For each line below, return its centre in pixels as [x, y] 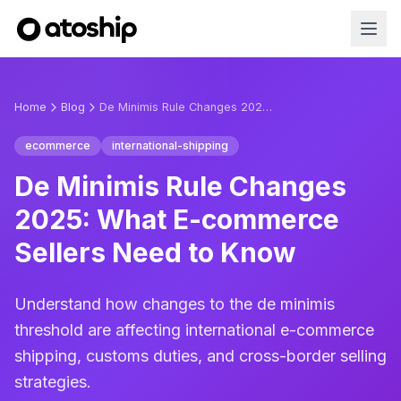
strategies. [53, 382]
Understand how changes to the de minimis [175, 304]
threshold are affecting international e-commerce [194, 330]
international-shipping [170, 145]
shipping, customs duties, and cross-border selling [200, 356]
